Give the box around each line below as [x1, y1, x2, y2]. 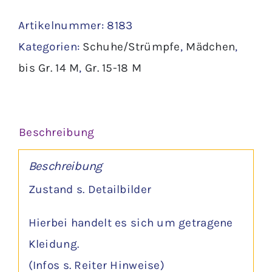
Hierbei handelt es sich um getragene [28, 216, 233, 230]
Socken [50, 20, 90, 34]
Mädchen [186, 39, 236, 53]
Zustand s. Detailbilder [28, 183, 152, 197]
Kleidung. [28, 237, 80, 251]
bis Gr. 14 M [18, 61, 80, 75]
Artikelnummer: [18, 18, 107, 32]
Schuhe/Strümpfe [83, 39, 180, 53]
